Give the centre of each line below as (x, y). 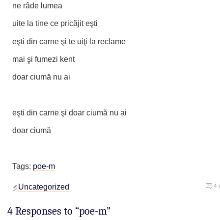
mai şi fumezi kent (43, 59)
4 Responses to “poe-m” (59, 211)
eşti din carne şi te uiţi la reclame (69, 41)
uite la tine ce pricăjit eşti (55, 23)
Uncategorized (44, 187)
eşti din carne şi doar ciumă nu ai (69, 112)
